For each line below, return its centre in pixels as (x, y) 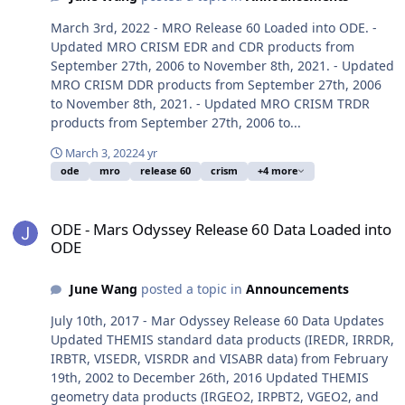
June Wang (103, 288)
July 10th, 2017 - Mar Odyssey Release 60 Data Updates (217, 320)
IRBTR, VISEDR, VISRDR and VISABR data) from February (219, 358)
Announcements (297, 288)
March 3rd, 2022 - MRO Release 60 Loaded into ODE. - (214, 28)
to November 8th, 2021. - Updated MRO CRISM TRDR (210, 104)
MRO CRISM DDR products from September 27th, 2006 (216, 85)
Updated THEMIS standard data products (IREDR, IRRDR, (222, 339)
